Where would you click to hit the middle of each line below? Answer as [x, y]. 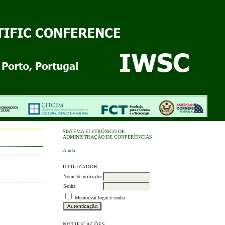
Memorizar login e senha [100, 197]
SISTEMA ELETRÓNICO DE [94, 132]
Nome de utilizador [83, 176]
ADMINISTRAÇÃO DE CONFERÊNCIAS [108, 137]
